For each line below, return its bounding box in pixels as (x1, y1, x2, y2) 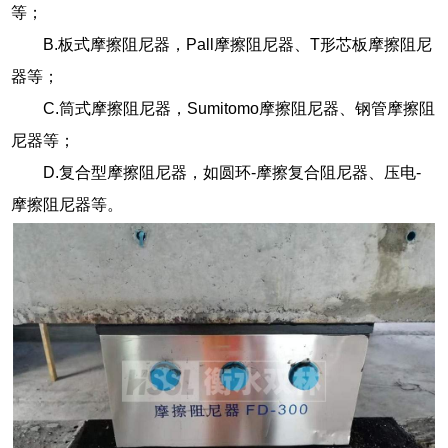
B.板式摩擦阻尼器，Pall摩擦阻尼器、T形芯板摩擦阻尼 (43, 36, 433, 54)
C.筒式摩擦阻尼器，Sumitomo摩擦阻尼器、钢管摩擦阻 (43, 100, 436, 118)
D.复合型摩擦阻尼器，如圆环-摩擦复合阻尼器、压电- (43, 164, 422, 182)
